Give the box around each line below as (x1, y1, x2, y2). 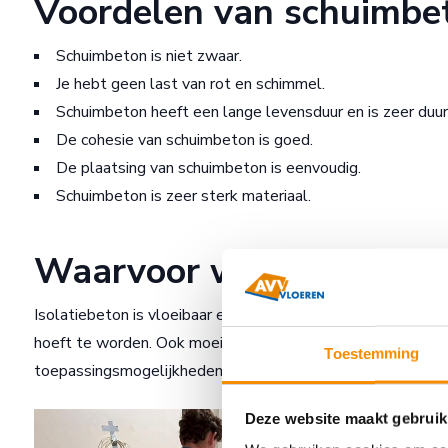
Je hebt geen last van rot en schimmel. (56, 73, 325, 95)
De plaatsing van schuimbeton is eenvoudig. (56, 157, 361, 179)
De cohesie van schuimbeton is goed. (56, 129, 313, 151)
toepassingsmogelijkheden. (34, 360, 226, 382)
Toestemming (324, 344, 420, 362)
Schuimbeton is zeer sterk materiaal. (56, 185, 311, 207)
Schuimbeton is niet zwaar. (56, 45, 242, 67)
